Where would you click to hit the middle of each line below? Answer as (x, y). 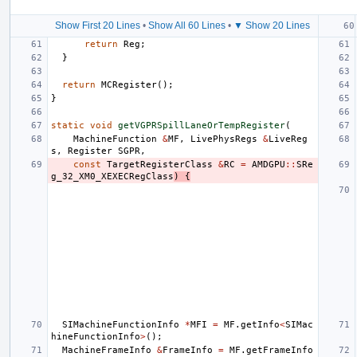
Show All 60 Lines (187, 25)
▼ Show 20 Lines (272, 25)
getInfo (260, 324)
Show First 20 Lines (98, 25)
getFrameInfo (280, 350)
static (68, 125)
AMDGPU (269, 164)
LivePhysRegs (224, 139)
